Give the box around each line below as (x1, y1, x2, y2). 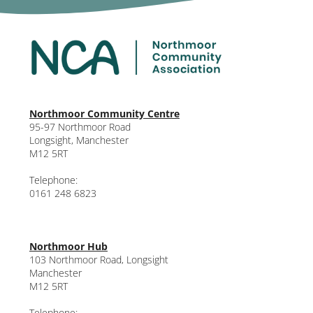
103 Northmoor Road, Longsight (29, 253, 168, 267)
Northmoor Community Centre (29, 107, 180, 121)
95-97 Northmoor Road (29, 120, 131, 134)
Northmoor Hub (29, 240, 108, 254)
